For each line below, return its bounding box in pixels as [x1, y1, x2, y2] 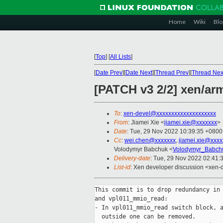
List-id [114, 164, 130, 171]
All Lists [110, 53, 131, 60]
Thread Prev [155, 69, 189, 76]
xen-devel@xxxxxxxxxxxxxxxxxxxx [123, 110, 216, 117]
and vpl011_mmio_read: [95, 195, 168, 203]
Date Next [125, 69, 152, 76]
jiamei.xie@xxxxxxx [164, 119, 217, 126]
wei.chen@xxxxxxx [124, 137, 176, 144]
